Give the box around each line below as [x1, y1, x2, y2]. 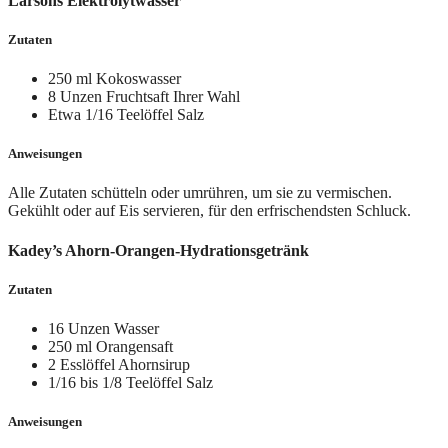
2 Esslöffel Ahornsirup [48, 355, 190, 373]
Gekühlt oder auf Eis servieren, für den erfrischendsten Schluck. [8, 202, 411, 220]
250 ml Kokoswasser [48, 69, 181, 87]
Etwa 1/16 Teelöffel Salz [48, 105, 204, 123]
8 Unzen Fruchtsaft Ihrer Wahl [48, 87, 240, 105]
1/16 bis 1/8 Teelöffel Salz [48, 373, 213, 391]
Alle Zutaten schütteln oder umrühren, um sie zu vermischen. [8, 184, 392, 202]
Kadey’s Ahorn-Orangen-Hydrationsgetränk [8, 241, 309, 259]
